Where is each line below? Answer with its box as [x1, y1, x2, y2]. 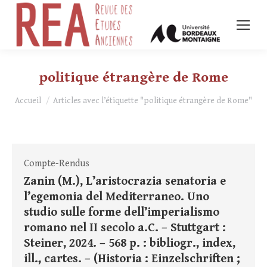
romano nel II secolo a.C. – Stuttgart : [24, 221, 226, 235]
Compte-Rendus [24, 158, 89, 170]
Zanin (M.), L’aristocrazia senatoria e [24, 175, 226, 189]
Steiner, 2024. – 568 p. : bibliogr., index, [24, 237, 235, 251]
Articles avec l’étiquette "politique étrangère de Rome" [53, 96, 252, 106]
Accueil [15, 96, 41, 106]
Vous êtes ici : [15, 90, 72, 102]
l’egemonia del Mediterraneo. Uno [24, 190, 209, 204]
